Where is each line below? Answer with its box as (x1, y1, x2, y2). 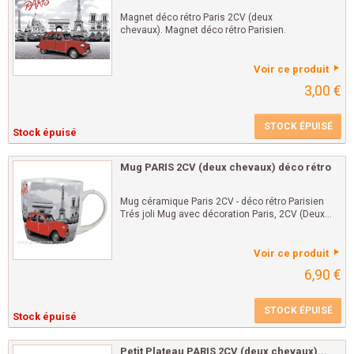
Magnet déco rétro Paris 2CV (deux (120, 12, 273, 24)
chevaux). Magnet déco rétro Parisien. (120, 24, 286, 36)
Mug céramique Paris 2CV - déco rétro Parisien (120, 196, 324, 208)
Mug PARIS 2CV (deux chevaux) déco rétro (120, 161, 331, 174)
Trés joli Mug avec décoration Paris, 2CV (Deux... (120, 209, 332, 220)
